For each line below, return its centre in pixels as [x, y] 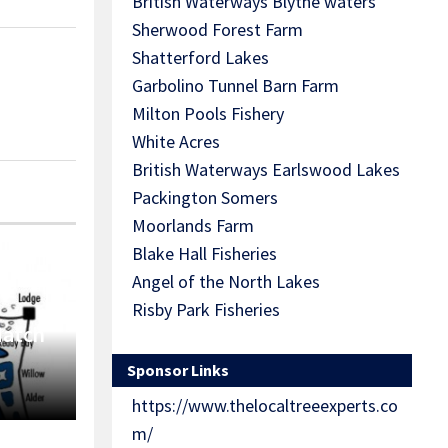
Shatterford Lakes [200, 58]
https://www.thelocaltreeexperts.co [265, 406]
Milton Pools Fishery [208, 114]
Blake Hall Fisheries [204, 254]
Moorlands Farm [193, 226]
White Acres [176, 142]
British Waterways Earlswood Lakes [266, 170]
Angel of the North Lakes [226, 282]
